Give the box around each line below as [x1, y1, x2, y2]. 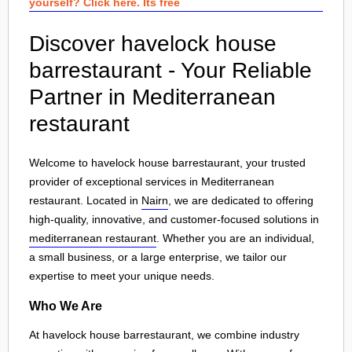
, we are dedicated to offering [168, 194, 313, 207]
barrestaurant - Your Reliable [29, 58, 312, 82]
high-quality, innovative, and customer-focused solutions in [29, 213, 319, 225]
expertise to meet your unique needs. [29, 269, 214, 282]
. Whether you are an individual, [156, 232, 314, 244]
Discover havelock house [29, 31, 277, 56]
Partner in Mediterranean [29, 85, 276, 109]
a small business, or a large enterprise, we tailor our [29, 251, 287, 263]
